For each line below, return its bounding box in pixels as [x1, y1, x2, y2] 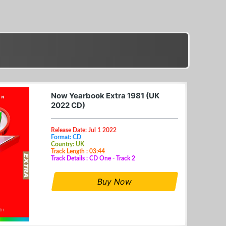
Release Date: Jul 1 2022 [51, 127, 117, 133]
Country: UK [51, 141, 84, 147]
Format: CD [51, 134, 81, 140]
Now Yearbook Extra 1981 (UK [51, 90, 159, 100]
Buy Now [96, 176, 133, 187]
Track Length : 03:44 [51, 148, 105, 154]
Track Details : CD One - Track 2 [51, 155, 135, 161]
